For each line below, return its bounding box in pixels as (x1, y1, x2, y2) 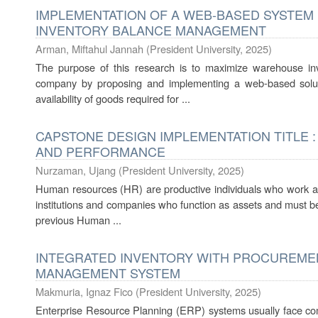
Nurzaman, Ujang (35, 163, 116, 177)
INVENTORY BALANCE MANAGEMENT (35, 21, 266, 39)
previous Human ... (35, 212, 121, 227)
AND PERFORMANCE (35, 142, 165, 160)
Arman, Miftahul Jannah (35, 41, 143, 56)
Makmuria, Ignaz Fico (35, 284, 133, 299)
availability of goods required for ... (35, 91, 190, 106)
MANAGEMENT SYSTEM (35, 263, 180, 282)
